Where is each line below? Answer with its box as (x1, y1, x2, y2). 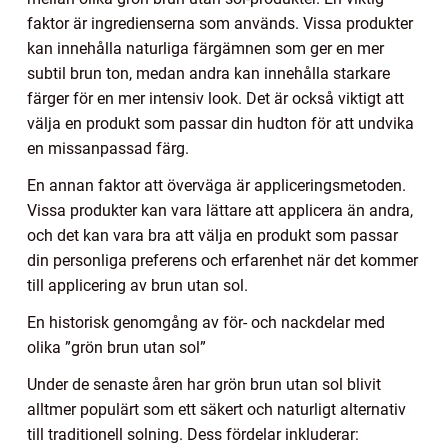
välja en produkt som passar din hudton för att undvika (27, 114, 414, 134)
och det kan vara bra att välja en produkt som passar (27, 226, 398, 246)
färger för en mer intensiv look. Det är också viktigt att (27, 89, 404, 109)
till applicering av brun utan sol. (27, 276, 248, 296)
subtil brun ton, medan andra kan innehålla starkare (27, 64, 390, 84)
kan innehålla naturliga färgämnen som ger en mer (27, 39, 384, 59)
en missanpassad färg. (27, 139, 189, 159)
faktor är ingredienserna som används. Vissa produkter (27, 14, 413, 34)
